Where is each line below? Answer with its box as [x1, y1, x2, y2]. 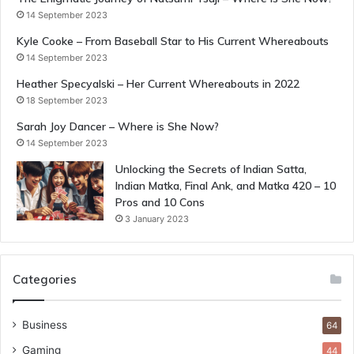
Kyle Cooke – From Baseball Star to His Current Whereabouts [17, 34, 329, 49]
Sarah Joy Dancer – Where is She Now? [17, 119, 219, 134]
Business [22, 318, 67, 332]
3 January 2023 [125, 213, 189, 225]
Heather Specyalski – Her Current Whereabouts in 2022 [17, 77, 299, 92]
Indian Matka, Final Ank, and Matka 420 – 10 [115, 179, 336, 194]
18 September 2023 [26, 95, 107, 107]
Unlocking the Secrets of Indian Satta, [115, 162, 307, 177]
